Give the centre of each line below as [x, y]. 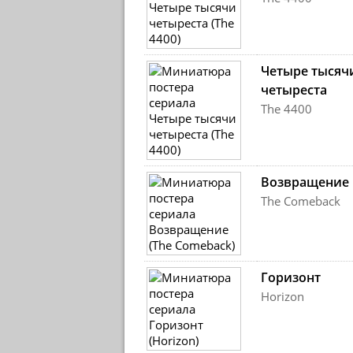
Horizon [282, 296]
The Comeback [300, 201]
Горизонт [290, 277]
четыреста [294, 90]
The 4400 [286, 109]
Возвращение [305, 182]
